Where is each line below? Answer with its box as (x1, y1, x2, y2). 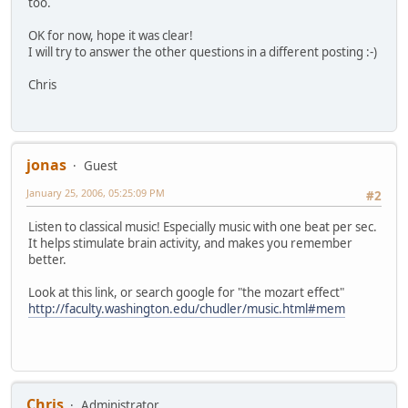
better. (28, 251, 66, 269)
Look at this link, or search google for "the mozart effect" (28, 284, 344, 301)
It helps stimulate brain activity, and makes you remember (28, 235, 352, 252)
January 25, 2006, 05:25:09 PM (26, 185, 165, 199)
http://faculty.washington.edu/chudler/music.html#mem (28, 301, 345, 318)
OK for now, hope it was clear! (28, 27, 193, 45)
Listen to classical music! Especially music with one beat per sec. (28, 219, 377, 236)
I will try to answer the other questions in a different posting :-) (28, 44, 377, 61)
